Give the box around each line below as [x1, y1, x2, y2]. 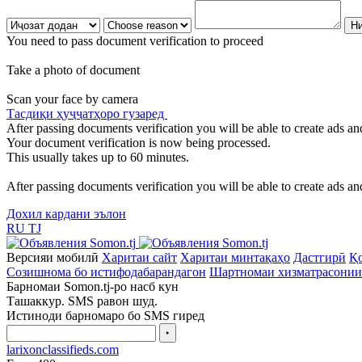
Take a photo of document [6, 62, 140, 77]
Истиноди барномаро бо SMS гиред [6, 308, 204, 322]
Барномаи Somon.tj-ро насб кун [6, 279, 179, 293]
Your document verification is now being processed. [6, 135, 271, 149]
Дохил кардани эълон [6, 206, 126, 221]
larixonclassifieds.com [6, 342, 119, 356]
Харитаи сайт [102, 250, 177, 264]
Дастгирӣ [293, 250, 346, 264]
